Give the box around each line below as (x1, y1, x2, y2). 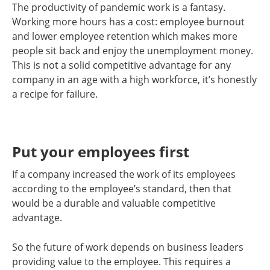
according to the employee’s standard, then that (12, 182, 231, 195)
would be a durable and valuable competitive (12, 196, 216, 210)
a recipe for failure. (12, 87, 98, 101)
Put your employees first (12, 142, 189, 162)
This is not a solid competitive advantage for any (12, 58, 231, 72)
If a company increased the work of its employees (12, 168, 236, 181)
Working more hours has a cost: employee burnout (12, 15, 245, 28)
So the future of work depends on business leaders (12, 240, 243, 254)
